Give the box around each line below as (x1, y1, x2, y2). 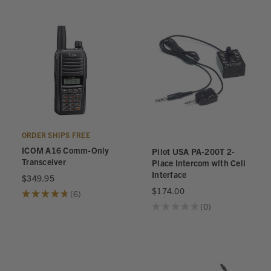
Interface (152, 169, 187, 180)
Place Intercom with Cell (152, 157, 246, 168)
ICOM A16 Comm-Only (22, 145, 109, 155)
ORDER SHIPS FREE (22, 130, 90, 139)
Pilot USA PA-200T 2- (152, 146, 235, 157)
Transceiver (22, 156, 66, 167)
